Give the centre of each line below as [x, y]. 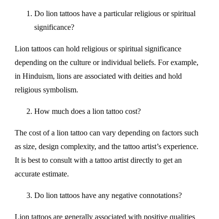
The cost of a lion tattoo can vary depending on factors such [107, 133]
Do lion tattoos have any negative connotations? [108, 196]
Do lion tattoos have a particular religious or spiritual [115, 14]
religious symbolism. [46, 90]
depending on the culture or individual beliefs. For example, [107, 63]
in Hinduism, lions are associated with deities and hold [98, 76]
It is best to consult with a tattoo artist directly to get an [98, 160]
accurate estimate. [42, 174]
